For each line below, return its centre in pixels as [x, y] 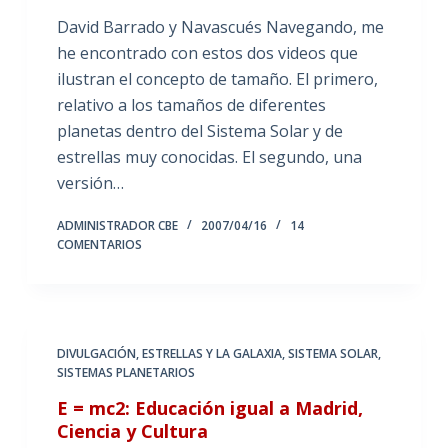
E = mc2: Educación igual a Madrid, [209, 407]
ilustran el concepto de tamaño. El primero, [217, 78]
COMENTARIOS [99, 244]
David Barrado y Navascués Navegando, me [220, 26]
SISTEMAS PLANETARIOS [125, 372]
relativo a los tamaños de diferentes [191, 104]
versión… [90, 182]
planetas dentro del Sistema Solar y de [199, 130]
